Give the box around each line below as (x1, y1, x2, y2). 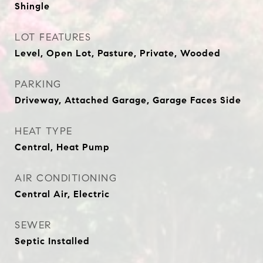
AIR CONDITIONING (15, 172, 117, 184)
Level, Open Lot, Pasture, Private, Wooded (15, 48, 221, 59)
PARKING (15, 78, 62, 90)
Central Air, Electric (15, 188, 110, 200)
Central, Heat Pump (15, 141, 110, 153)
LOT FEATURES (15, 31, 91, 43)
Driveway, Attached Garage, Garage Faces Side (15, 95, 241, 106)
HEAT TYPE (15, 125, 73, 137)
